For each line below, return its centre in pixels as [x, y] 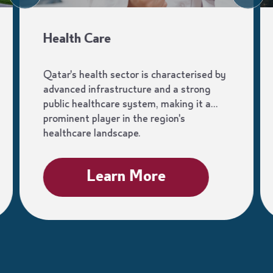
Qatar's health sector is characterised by [134, 75]
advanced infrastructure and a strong [127, 90]
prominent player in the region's [114, 119]
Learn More [126, 178]
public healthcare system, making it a [127, 105]
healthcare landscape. [92, 134]
